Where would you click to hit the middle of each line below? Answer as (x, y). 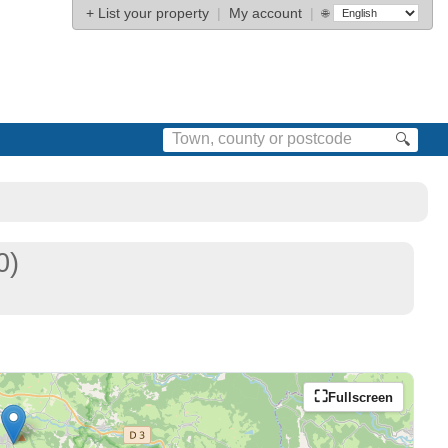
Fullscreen (361, 397)
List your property (153, 13)
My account (265, 13)
